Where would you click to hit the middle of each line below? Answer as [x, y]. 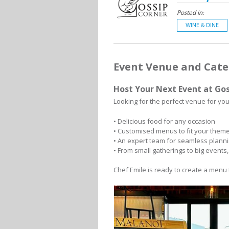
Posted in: [190, 13]
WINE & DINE [202, 25]
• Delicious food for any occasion [164, 121]
